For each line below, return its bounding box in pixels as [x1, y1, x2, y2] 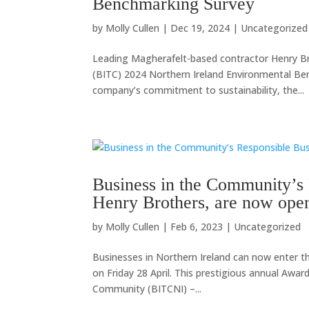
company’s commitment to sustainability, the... [92, 83, 305, 97]
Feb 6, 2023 [170, 220, 223, 233]
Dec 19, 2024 [170, 21, 230, 34]
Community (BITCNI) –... [92, 282, 202, 295]
